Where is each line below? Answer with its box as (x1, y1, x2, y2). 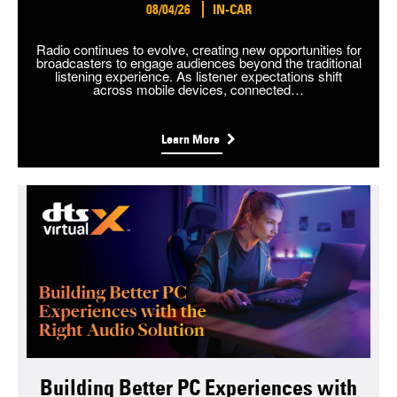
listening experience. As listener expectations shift (55, 66, 342, 86)
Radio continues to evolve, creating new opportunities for (35, 40, 362, 59)
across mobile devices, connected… (93, 80, 304, 99)
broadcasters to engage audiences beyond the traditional (35, 53, 362, 73)
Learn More (161, 131, 222, 148)
